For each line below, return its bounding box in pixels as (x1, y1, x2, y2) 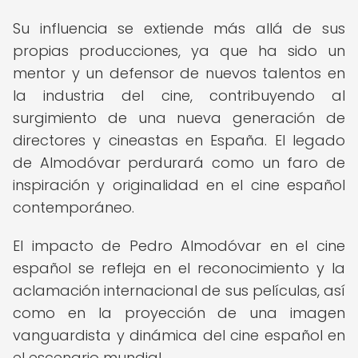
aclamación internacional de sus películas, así (13, 280, 345, 300)
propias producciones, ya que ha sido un (13, 41, 345, 61)
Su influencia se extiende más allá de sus (13, 18, 345, 38)
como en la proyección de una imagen (13, 303, 345, 323)
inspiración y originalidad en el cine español (13, 175, 345, 195)
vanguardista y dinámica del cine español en (13, 325, 345, 345)
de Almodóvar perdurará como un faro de (13, 153, 345, 173)
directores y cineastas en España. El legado (13, 130, 345, 150)
